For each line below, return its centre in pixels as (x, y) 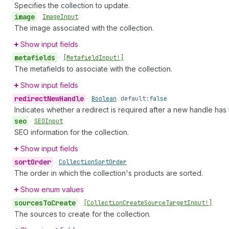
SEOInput (49, 121)
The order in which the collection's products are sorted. (109, 173)
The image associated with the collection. (84, 28)
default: (135, 99)
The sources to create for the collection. (83, 214)
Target (176, 203)
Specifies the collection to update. (72, 5)
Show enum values (52, 189)
